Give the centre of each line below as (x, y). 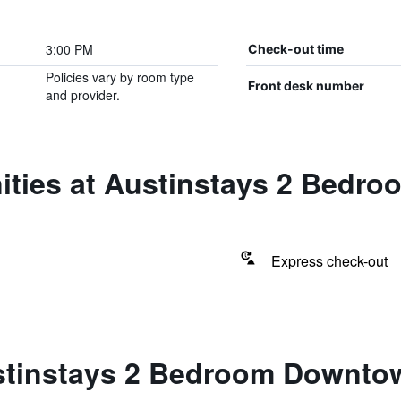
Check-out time (295, 49)
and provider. (82, 95)
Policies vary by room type (119, 77)
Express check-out (329, 261)
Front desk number (306, 85)
